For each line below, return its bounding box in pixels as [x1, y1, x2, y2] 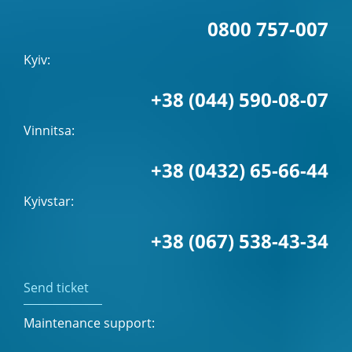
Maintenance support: [24, 314, 155, 332]
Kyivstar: [24, 192, 74, 211]
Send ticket [24, 279, 89, 297]
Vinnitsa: [24, 122, 75, 140]
